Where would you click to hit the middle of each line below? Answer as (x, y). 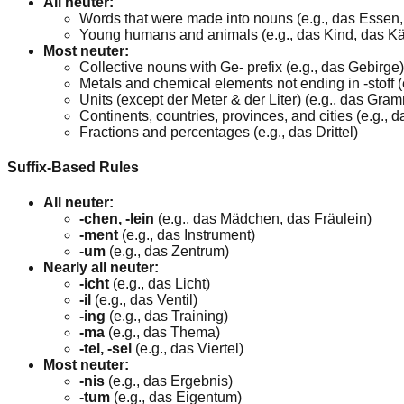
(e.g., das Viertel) (189, 349)
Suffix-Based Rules (73, 167)
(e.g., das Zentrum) (169, 252)
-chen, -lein (119, 219)
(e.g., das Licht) (161, 284)
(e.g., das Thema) (164, 333)
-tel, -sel (107, 349)
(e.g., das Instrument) (188, 235)
